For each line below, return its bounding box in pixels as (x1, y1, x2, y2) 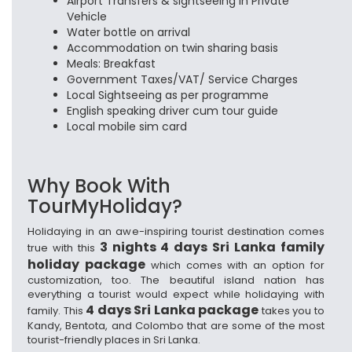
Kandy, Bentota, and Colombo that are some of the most (27, 318, 324, 333)
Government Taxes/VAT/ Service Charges (67, 71, 298, 87)
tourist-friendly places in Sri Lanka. (27, 332, 200, 347)
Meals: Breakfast (67, 56, 156, 71)
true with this (27, 240, 100, 255)
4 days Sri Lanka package (86, 301, 259, 319)
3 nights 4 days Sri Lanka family (99, 238, 325, 256)
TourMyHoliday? (27, 193, 182, 219)
